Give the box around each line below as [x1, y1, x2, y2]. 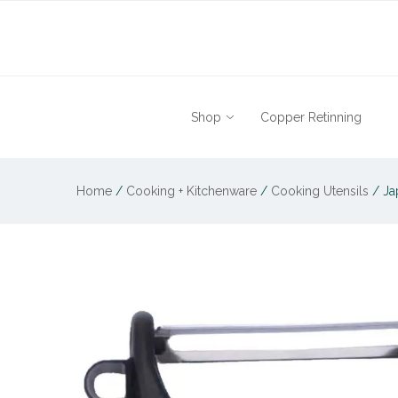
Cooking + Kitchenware [126, 184, 258, 198]
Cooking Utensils [271, 184, 370, 198]
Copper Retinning [260, 110, 362, 124]
